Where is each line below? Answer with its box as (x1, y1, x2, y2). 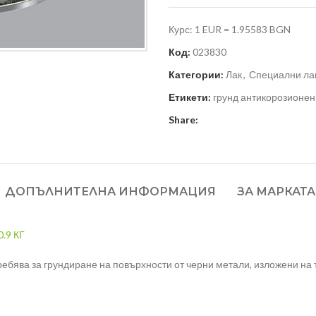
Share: (169, 114, 198, 126)
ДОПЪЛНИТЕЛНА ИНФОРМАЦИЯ (5, 185, 216, 199)
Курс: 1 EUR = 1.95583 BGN (169, 23, 291, 36)
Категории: (169, 68, 224, 81)
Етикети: (169, 91, 211, 104)
